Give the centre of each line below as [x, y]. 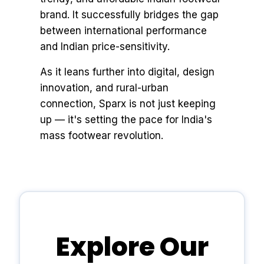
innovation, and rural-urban [104, 88]
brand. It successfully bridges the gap [129, 15]
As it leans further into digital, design [127, 72]
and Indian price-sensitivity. [105, 47]
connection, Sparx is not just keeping [128, 104]
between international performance [123, 31]
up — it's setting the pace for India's [126, 120]
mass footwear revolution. [102, 136]
